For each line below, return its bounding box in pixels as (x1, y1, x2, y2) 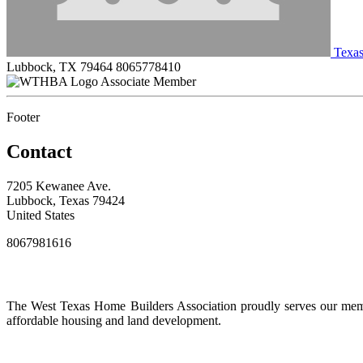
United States (6, 207, 75, 222)
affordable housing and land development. (6, 314, 224, 328)
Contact (6, 140, 72, 162)
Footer (6, 109, 40, 124)
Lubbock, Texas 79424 (6, 193, 125, 207)
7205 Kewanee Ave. (6, 178, 111, 193)
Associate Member (100, 74, 196, 88)
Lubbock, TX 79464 (6, 59, 113, 74)
